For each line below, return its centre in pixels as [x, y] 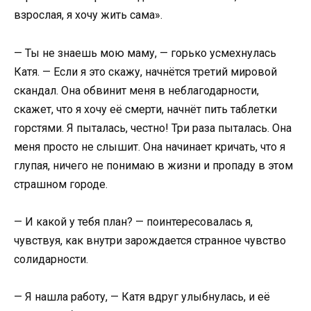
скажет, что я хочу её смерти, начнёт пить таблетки [145, 109]
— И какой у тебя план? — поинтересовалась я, [133, 221]
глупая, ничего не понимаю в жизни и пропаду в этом [153, 165]
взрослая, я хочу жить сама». [88, 15]
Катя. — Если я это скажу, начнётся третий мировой [145, 72]
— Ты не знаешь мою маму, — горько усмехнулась [145, 53]
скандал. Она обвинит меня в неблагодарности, [136, 90]
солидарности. [51, 259]
